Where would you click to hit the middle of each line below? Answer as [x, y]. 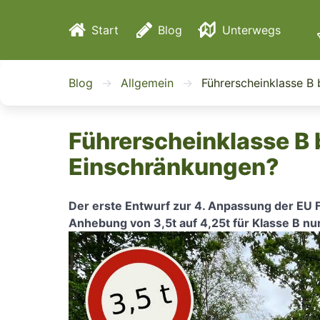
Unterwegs [252, 30]
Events [244, 99]
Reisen [244, 59]
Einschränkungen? [174, 167]
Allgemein [147, 83]
